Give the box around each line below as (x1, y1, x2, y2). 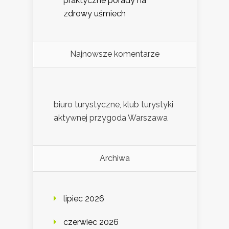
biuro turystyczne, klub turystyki (54, 99, 173, 109)
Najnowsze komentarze (70, 49, 159, 59)
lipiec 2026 (63, 193, 104, 203)
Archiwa (100, 153, 130, 163)
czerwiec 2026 (63, 217, 119, 227)
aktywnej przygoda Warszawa (54, 112, 168, 123)
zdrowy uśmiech (63, 8, 126, 18)
